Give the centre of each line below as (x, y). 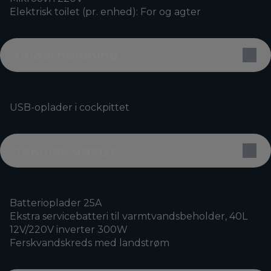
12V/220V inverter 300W (69, 229)
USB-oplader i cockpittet (70, 107)
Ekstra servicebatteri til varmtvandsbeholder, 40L (129, 216)
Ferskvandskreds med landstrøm (90, 243)
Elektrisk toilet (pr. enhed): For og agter (105, 11)
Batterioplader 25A (56, 203)
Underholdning (67, 55)
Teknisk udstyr (65, 150)
